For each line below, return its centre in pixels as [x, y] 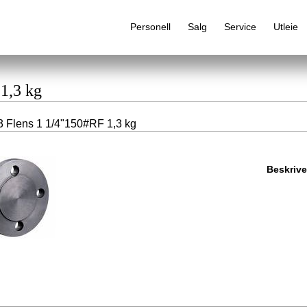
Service [240, 27]
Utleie [285, 27]
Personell [150, 27]
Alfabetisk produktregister [191, 155]
